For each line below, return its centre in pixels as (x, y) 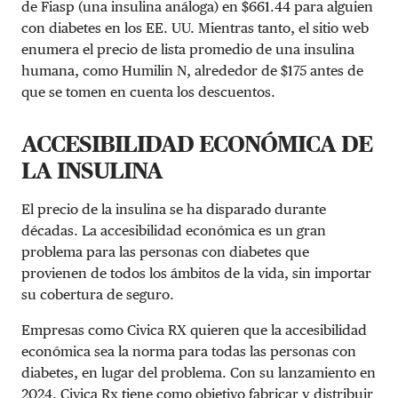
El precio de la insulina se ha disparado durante (174, 209)
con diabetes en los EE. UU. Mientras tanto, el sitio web (195, 28)
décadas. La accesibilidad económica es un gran (174, 230)
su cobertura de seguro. (98, 294)
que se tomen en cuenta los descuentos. (148, 92)
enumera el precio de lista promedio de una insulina (188, 49)
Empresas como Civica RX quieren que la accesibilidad (194, 330)
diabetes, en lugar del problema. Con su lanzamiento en (199, 372)
